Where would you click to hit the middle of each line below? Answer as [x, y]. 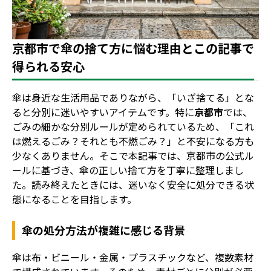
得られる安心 [48, 66]
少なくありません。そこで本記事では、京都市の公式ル [133, 155]
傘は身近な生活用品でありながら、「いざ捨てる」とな [133, 97]
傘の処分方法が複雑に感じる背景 [104, 230]
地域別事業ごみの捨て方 [59, 22]
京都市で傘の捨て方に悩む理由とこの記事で [133, 48]
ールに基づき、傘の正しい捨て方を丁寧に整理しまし [128, 170]
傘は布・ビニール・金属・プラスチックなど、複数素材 [133, 257]
